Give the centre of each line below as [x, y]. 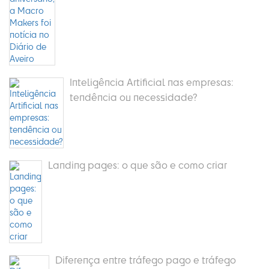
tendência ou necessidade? [134, 97]
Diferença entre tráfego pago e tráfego [146, 259]
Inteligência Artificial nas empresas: [152, 82]
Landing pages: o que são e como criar [138, 165]
